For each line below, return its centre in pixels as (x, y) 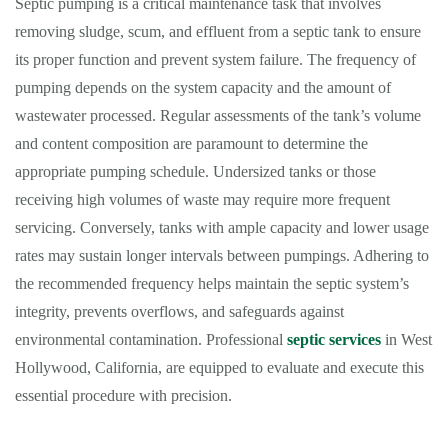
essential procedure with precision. (123, 395)
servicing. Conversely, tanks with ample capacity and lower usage (222, 227)
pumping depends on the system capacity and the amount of (203, 87)
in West (406, 339)
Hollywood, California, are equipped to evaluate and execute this (219, 367)
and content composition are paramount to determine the (191, 143)
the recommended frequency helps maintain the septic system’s (212, 283)
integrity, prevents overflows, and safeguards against (179, 311)
